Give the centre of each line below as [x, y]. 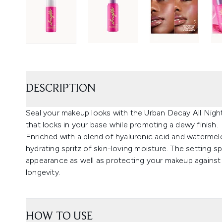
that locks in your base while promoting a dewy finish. [122, 124]
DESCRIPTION [61, 88]
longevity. [43, 172]
